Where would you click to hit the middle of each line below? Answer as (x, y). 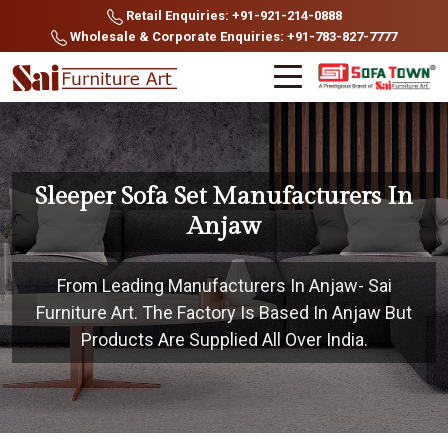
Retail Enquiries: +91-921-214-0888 (232, 15)
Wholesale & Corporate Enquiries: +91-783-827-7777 (232, 36)
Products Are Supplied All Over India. (224, 339)
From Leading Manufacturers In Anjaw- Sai (224, 285)
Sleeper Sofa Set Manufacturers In (224, 196)
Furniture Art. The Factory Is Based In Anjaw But (224, 312)
